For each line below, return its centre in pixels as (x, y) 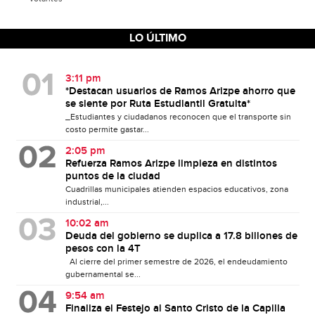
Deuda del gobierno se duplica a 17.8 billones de (181, 236)
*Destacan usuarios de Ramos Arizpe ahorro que (180, 91)
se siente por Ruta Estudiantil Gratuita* (157, 104)
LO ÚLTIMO (157, 38)
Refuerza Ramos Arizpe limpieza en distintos (171, 164)
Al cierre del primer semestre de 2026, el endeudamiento (176, 262)
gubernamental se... (103, 274)
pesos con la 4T (103, 249)
